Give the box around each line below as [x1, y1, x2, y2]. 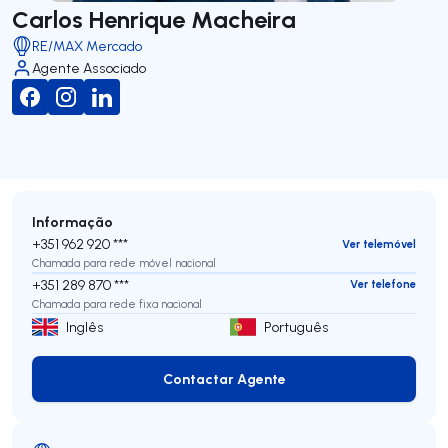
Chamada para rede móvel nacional [32, 256, 216, 270]
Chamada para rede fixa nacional [32, 296, 202, 311]
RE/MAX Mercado [32, 37, 142, 55]
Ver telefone [350, 277, 416, 291]
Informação [32, 212, 113, 231]
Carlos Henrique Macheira [12, 3, 296, 34]
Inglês [66, 318, 104, 336]
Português [264, 318, 329, 336]
